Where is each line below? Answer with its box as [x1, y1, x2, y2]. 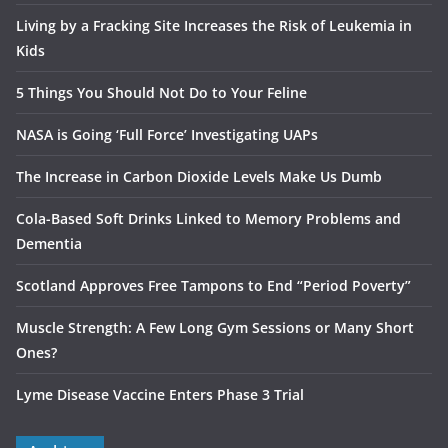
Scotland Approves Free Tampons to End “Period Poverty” [16, 276, 411, 296]
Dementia [16, 234, 82, 254]
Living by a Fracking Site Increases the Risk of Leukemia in [16, 16, 412, 36]
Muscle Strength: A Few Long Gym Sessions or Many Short [16, 318, 414, 338]
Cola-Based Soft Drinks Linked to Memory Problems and [16, 209, 401, 229]
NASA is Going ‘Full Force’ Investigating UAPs [16, 125, 318, 145]
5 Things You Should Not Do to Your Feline [16, 83, 307, 103]
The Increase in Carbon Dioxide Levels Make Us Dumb [16, 167, 382, 187]
